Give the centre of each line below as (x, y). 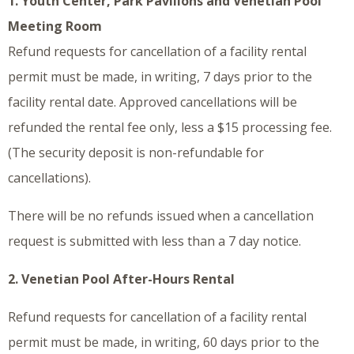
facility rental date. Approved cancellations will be (153, 102)
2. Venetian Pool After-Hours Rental (121, 279)
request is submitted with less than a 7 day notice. (154, 241)
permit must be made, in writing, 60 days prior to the (164, 343)
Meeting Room (55, 26)
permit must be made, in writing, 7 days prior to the (160, 77)
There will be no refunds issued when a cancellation (161, 216)
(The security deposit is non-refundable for (136, 153)
